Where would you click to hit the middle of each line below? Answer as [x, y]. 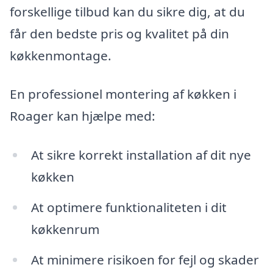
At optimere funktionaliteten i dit [129, 207]
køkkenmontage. [61, 55]
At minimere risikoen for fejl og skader [145, 259]
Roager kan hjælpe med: [83, 116]
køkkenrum [65, 229]
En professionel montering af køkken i [123, 94]
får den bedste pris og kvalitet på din [119, 33]
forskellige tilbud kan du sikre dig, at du [127, 11]
